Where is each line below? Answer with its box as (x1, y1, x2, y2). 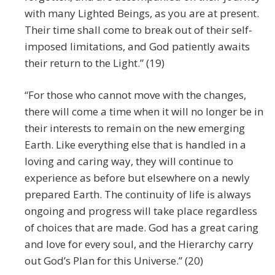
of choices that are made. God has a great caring (25, 220, 258, 235)
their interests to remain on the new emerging (25, 121, 245, 136)
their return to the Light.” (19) (25, 56, 165, 71)
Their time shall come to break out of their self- (25, 23, 252, 37)
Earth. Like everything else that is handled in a (25, 137, 246, 152)
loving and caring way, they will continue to (25, 154, 233, 169)
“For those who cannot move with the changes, (25, 88, 246, 103)
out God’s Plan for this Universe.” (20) (25, 254, 203, 268)
